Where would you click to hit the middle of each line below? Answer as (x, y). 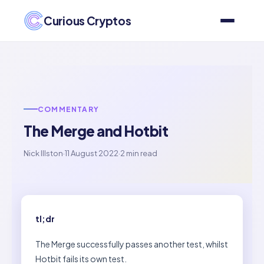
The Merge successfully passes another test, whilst (132, 244)
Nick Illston (43, 153)
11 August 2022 (92, 153)
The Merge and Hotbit (96, 131)
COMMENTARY (68, 109)
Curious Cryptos (88, 20)
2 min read (139, 153)
